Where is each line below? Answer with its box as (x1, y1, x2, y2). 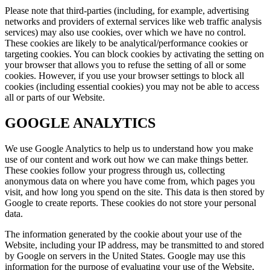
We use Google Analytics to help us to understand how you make (5, 143, 253, 154)
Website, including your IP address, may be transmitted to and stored (5, 239, 264, 250)
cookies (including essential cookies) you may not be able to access (5, 81, 259, 92)
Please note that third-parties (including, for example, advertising (5, 5, 249, 16)
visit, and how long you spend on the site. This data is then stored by (5, 186, 265, 197)
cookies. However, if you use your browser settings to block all (5, 70, 244, 81)
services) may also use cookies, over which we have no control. (5, 27, 246, 37)
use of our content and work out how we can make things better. (5, 154, 248, 165)
